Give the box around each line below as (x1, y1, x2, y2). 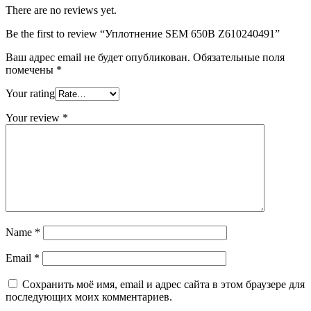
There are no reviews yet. (6, 3, 117, 16)
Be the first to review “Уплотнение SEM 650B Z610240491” (6, 27, 280, 40)
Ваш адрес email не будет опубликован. (6, 51, 190, 63)
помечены (6, 63, 56, 76)
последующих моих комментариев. (6, 290, 172, 303)
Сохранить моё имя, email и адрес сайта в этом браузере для (22, 278, 305, 290)
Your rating (6, 87, 55, 99)
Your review (6, 111, 62, 124)
